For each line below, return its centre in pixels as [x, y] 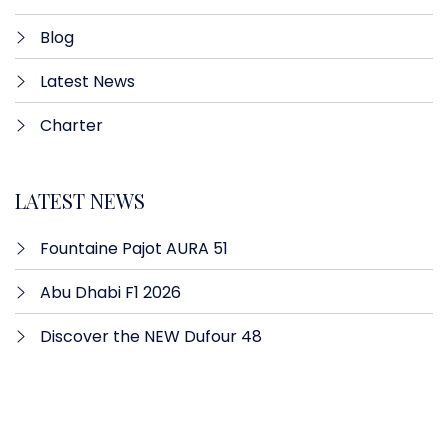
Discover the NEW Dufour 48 [151, 336]
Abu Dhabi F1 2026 [110, 292]
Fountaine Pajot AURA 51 [134, 248]
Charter [71, 125]
